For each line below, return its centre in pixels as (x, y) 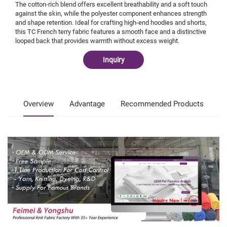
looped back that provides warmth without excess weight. (97, 41)
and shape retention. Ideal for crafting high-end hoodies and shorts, (111, 23)
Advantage (87, 104)
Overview (39, 104)
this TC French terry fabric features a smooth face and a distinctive (111, 32)
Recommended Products (162, 104)
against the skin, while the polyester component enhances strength (111, 14)
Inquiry (113, 60)
